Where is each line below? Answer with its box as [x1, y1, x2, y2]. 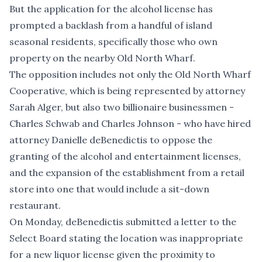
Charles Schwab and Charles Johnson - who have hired [9, 118, 251, 130]
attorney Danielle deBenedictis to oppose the [9, 134, 212, 146]
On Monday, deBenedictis [9, 216, 126, 228]
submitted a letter [126, 216, 207, 228]
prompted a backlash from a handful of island [9, 19, 212, 32]
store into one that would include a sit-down [9, 183, 209, 195]
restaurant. [9, 199, 61, 212]
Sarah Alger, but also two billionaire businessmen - [9, 101, 234, 113]
